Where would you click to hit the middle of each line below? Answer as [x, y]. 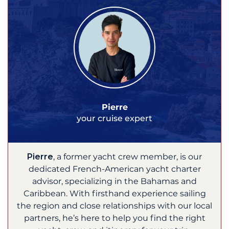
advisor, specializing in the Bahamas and [114, 181]
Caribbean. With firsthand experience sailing [114, 193]
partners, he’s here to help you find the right [114, 218]
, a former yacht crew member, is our [128, 156]
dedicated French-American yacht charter [114, 169]
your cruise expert [114, 118]
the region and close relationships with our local [114, 205]
